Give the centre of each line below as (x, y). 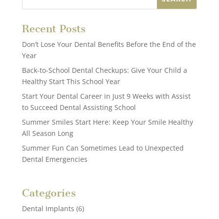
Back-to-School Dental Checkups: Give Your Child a (104, 70)
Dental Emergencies (55, 159)
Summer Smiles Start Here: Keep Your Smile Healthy (107, 122)
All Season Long (47, 133)
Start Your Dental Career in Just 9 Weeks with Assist (106, 96)
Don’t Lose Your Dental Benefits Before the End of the (109, 44)
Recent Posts (54, 28)
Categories (49, 193)
